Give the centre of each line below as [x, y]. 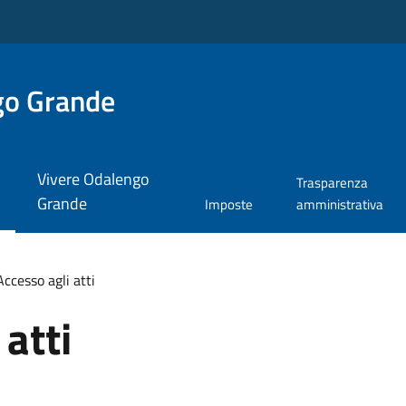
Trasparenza [332, 183]
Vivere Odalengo [93, 179]
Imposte [228, 205]
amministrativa [339, 205]
